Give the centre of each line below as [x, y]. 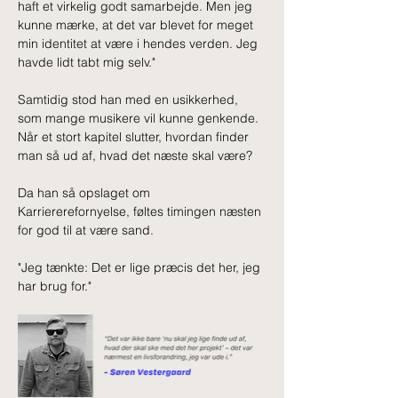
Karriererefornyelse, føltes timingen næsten [141, 211]
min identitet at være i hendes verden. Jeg [139, 43]
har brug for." [55, 286]
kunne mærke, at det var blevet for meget [137, 24]
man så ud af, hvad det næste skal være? [135, 155]
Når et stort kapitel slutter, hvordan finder [135, 136]
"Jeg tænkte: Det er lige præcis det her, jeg [141, 267]
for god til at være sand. [86, 230]
